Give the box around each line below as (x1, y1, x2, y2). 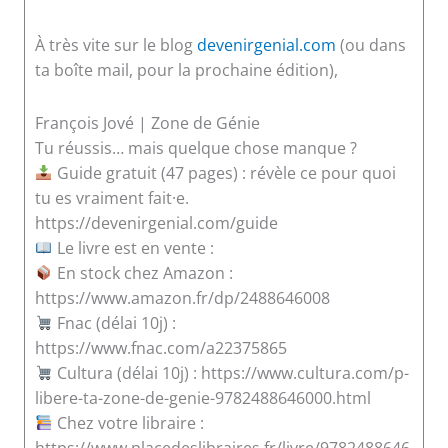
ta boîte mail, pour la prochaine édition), (34, 58, 338, 81)
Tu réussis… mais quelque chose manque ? (34, 136, 357, 159)
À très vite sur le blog (34, 33, 197, 56)
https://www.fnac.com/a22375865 (34, 336, 287, 359)
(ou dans (335, 33, 406, 56)
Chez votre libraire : (52, 411, 204, 434)
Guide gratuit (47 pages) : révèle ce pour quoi (52, 161, 396, 184)
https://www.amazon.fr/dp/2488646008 (34, 286, 330, 309)
